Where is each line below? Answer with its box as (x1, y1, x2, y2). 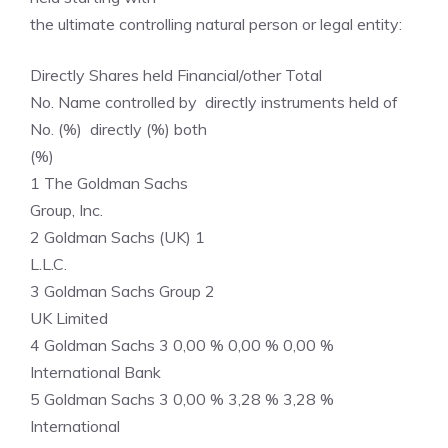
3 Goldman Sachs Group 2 (30, 281, 239, 301)
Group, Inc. (30, 200, 103, 220)
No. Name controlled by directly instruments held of (30, 92, 398, 112)
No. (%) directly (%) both (30, 119, 207, 139)
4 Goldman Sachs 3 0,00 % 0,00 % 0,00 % (30, 335, 334, 355)
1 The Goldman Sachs (30, 173, 220, 193)
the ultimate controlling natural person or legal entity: (30, 14, 402, 34)
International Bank (30, 362, 161, 382)
